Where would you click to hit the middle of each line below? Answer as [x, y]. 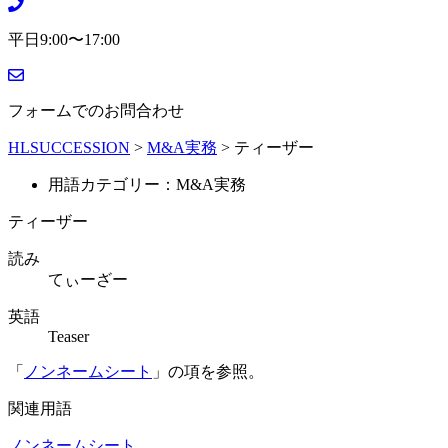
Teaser [68, 337]
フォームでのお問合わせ [96, 111]
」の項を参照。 [208, 372]
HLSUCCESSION [69, 148]
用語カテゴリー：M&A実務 [147, 185]
